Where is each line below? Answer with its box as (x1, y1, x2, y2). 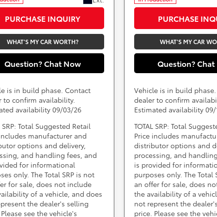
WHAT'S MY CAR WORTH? (7, 37, 78, 46)
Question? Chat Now (4, 57, 81, 69)
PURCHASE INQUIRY (5, 12, 80, 24)
